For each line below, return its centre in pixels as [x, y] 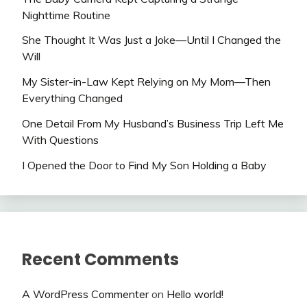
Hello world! [195, 294]
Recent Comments [100, 259]
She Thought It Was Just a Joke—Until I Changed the [151, 40]
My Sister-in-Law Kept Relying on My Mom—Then [146, 82]
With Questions [60, 140]
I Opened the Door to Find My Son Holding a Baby [144, 165]
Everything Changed [72, 98]
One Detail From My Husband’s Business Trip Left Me [153, 124]
